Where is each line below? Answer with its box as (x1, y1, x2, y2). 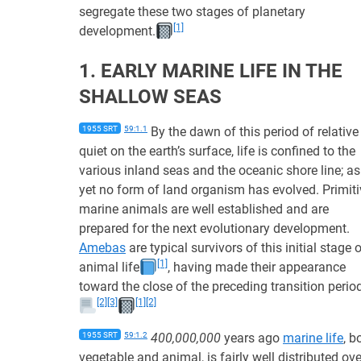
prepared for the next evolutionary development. (79, 221, 350, 236)
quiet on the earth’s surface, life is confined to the (79, 143, 355, 159)
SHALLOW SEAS (79, 85, 222, 108)
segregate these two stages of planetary (79, 4, 305, 19)
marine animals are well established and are (79, 201, 329, 217)
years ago (221, 330, 283, 346)
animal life (79, 259, 139, 275)
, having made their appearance (168, 259, 346, 275)
